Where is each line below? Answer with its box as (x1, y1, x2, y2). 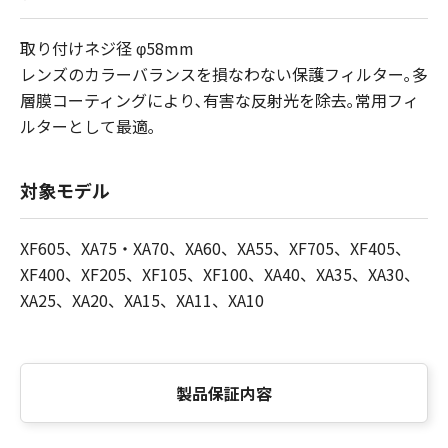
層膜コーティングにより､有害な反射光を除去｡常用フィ (20, 88, 419, 112)
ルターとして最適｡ (20, 114, 156, 138)
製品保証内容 (176, 381, 272, 405)
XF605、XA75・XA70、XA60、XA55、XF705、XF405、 (20, 236, 411, 260)
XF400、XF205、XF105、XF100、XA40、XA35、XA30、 (20, 262, 420, 286)
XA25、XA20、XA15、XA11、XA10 (20, 288, 264, 312)
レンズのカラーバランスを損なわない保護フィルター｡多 (20, 62, 428, 86)
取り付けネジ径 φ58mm (20, 36, 194, 60)
